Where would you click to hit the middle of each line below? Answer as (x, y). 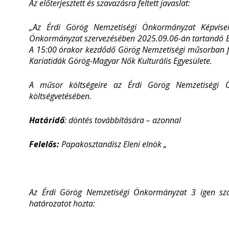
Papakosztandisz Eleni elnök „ (113, 144)
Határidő (47, 120)
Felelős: (44, 144)
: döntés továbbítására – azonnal (123, 120)
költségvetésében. (60, 96)
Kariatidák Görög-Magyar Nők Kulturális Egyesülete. (121, 61)
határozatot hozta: (62, 203)
